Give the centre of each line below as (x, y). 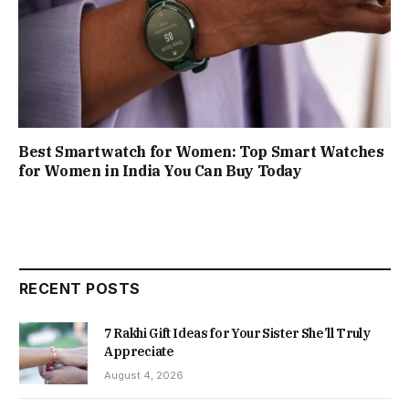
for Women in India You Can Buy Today (160, 170)
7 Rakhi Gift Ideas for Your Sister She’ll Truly (237, 333)
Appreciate (139, 351)
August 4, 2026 (144, 375)
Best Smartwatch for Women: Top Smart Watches (201, 151)
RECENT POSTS (80, 288)
